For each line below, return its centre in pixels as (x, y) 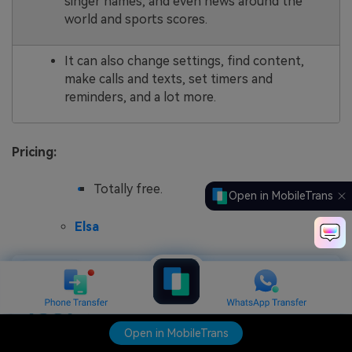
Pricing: (34, 152)
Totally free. (128, 189)
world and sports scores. (136, 19)
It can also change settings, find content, (184, 60)
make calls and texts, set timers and (168, 79)
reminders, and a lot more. (140, 97)
